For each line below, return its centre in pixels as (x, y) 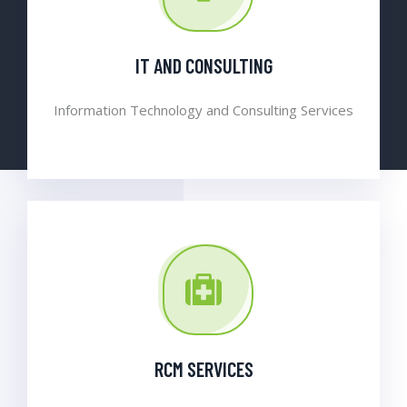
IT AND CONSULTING (203, 65)
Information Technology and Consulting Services (203, 109)
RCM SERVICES (203, 368)
